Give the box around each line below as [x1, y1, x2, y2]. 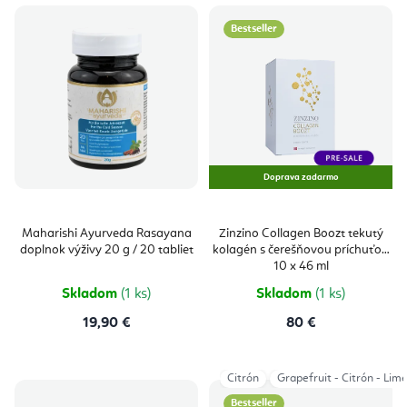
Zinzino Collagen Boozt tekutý [218, 227, 383, 241]
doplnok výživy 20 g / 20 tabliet [19, 243, 194, 257]
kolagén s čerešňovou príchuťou [213, 243, 389, 257]
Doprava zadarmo [263, 173, 339, 183]
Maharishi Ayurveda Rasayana [21, 227, 192, 241]
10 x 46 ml [273, 260, 329, 273]
